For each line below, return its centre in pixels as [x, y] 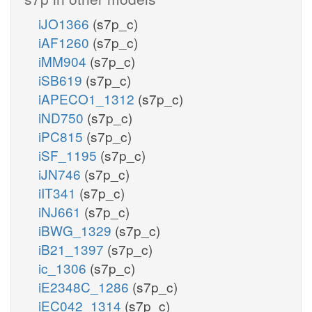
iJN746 [61, 173]
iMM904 [64, 61]
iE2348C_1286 [85, 286]
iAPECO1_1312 [88, 98]
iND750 [63, 117]
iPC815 [62, 136]
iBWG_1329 [77, 230]
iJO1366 [65, 23]
